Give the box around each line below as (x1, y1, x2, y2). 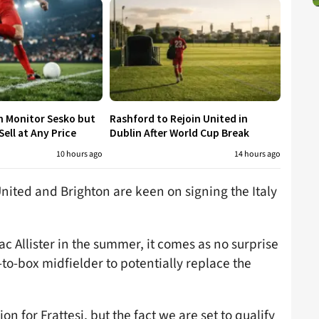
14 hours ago (234, 148, 281, 161)
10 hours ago (56, 148, 103, 161)
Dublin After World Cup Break (110, 126, 249, 140)
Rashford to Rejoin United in (110, 112, 248, 126)
